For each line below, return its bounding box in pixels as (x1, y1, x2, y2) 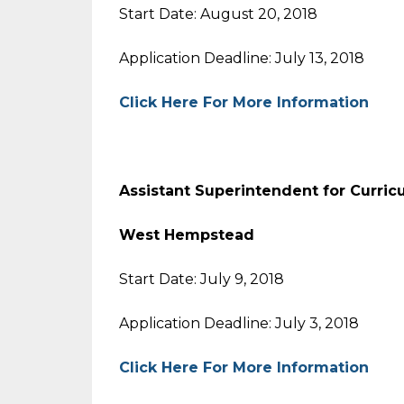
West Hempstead (119, 226, 254, 243)
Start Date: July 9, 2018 (119, 271, 284, 288)
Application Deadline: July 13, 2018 (119, 50, 364, 67)
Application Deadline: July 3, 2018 (119, 315, 359, 332)
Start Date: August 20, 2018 (119, 5, 317, 23)
